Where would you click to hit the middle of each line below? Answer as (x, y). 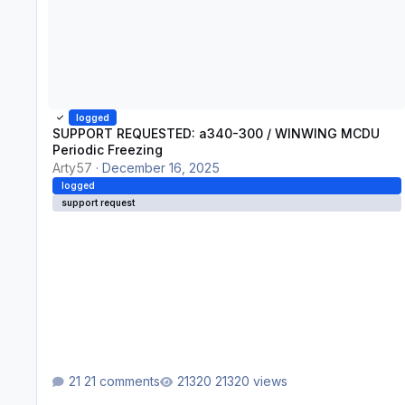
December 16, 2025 (160, 168)
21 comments (122, 381)
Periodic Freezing (107, 150)
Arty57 (72, 168)
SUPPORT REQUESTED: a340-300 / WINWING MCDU (216, 134)
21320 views (251, 381)
